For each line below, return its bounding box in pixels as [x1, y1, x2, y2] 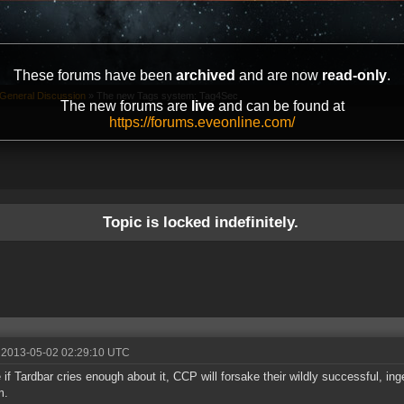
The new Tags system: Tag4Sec [96, 90, 238, 102]
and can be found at [214, 98, 344, 114]
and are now [235, 68, 322, 83]
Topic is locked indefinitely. [102, 214, 298, 231]
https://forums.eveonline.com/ [109, 115, 295, 130]
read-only [322, 68, 387, 83]
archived [176, 68, 235, 83]
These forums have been [14, 68, 176, 83]
